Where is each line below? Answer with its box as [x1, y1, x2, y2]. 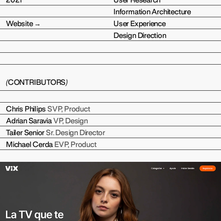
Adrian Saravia [6, 117, 53, 125]
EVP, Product [54, 141, 97, 148]
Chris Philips [6, 106, 48, 113]
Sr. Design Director [46, 129, 106, 137]
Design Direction [113, 32, 166, 39]
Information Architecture [113, 8, 191, 16]
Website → [6, 20, 41, 28]
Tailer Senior [6, 129, 46, 137]
